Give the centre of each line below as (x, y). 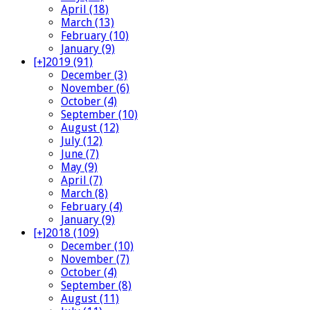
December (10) (97, 246)
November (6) (95, 89)
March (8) (84, 194)
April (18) (85, 10)
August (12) (90, 128)
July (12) (82, 141)
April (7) (82, 181)
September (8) (96, 286)
